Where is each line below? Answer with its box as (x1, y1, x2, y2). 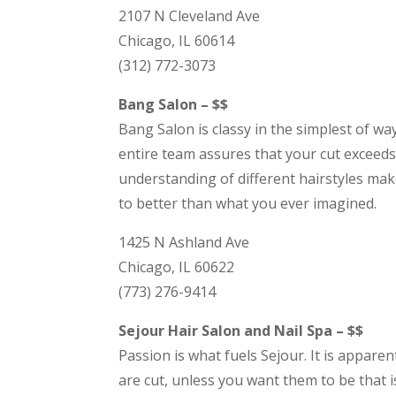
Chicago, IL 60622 (118, 257, 235, 278)
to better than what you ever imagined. (118, 194, 377, 214)
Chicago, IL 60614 (118, 31, 235, 51)
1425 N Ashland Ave (118, 232, 250, 253)
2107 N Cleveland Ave (118, 6, 261, 27)
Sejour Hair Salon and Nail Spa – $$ (118, 321, 364, 341)
